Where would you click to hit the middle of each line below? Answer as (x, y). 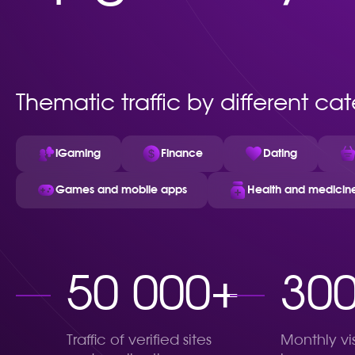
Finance (182, 153)
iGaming (78, 153)
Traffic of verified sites (139, 341)
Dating (280, 153)
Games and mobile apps (121, 190)
